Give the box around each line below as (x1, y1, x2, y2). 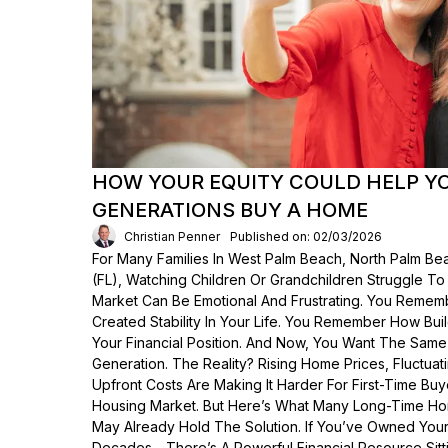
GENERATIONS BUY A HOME (92, 198, 368, 222)
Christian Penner (124, 228, 220, 244)
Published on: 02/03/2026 (230, 228, 382, 244)
